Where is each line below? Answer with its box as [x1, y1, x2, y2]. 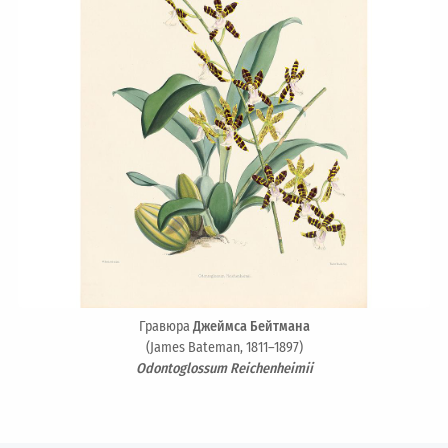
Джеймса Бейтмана [192, 318, 310, 336]
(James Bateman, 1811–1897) [145, 339, 303, 357]
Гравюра [138, 318, 193, 336]
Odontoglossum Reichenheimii [135, 360, 313, 378]
